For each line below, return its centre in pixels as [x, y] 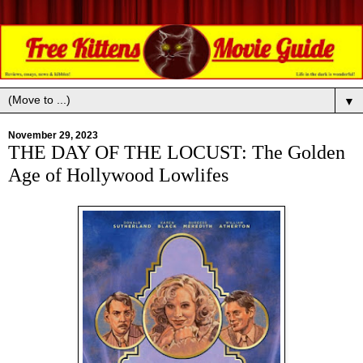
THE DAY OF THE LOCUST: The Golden [177, 152]
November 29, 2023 [53, 136]
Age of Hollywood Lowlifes [118, 175]
